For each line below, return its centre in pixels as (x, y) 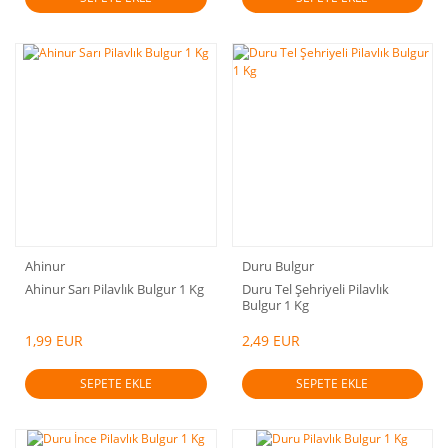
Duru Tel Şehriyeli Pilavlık (315, 288)
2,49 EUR (270, 340)
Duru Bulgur (277, 265)
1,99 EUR (54, 340)
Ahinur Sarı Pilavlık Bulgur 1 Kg (114, 288)
